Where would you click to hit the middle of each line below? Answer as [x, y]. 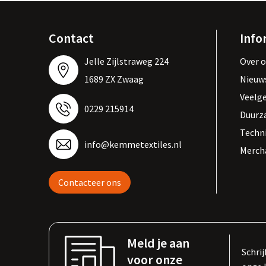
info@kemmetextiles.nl [133, 145]
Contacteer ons [89, 183]
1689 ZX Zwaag [114, 79]
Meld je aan [158, 243]
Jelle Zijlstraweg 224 [126, 61]
